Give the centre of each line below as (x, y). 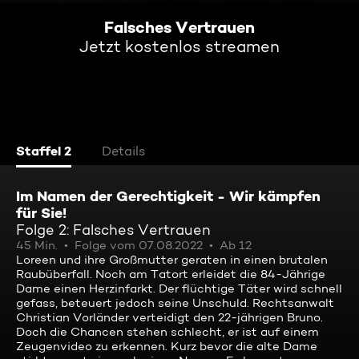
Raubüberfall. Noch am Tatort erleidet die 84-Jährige (171, 274)
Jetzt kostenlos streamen (179, 46)
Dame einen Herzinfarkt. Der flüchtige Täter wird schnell (179, 288)
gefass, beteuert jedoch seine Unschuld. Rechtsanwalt (175, 303)
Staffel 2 (44, 151)
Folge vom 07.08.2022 (139, 245)
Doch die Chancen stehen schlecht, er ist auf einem (167, 332)
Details (123, 151)
